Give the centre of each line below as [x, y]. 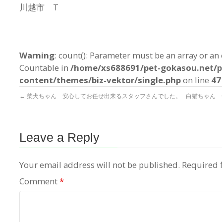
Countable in [45, 67]
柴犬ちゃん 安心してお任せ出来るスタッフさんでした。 [103, 96]
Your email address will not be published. [100, 165]
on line [196, 80]
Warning [37, 55]
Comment [39, 181]
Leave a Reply [59, 137]
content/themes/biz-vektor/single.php [100, 80]
